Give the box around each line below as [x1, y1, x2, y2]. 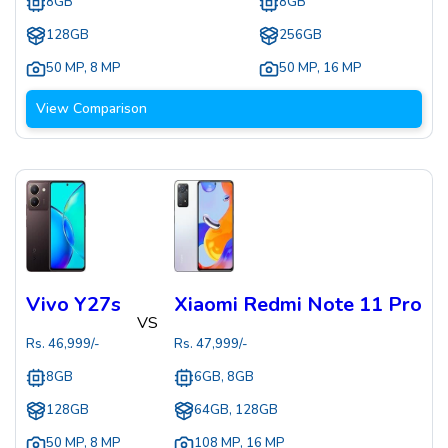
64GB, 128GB [194, 401, 278, 420]
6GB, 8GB [194, 368, 254, 387]
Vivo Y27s [26, 291, 121, 319]
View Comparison [36, 99, 147, 119]
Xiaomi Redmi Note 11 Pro [174, 291, 422, 319]
